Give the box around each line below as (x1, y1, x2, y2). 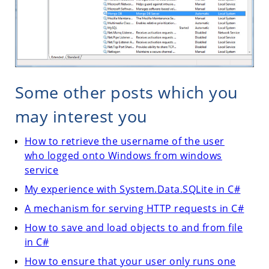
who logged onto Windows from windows (24, 148, 222, 162)
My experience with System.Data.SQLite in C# (24, 182, 241, 196)
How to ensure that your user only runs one (24, 254, 236, 268)
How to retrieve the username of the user (24, 134, 225, 148)
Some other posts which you (14, 80, 238, 103)
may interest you (14, 104, 148, 127)
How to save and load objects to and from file (24, 220, 243, 234)
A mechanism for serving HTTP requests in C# (24, 201, 244, 215)
